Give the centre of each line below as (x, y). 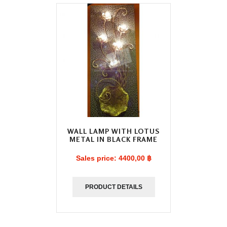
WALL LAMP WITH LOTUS (113, 131)
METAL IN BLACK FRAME (113, 139)
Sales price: (97, 158)
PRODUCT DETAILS (113, 187)
